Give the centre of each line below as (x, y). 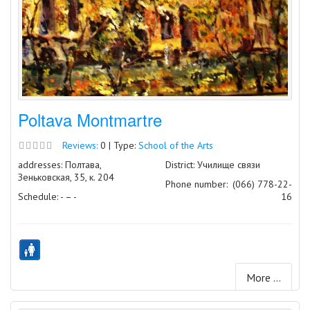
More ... (264, 277)
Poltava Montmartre (90, 119)
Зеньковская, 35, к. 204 (66, 177)
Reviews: (80, 145)
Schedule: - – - (47, 196)
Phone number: (197, 184)
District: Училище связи (213, 164)
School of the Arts (176, 145)
